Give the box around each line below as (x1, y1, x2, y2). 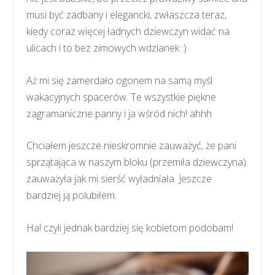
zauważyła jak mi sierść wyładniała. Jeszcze (26, 172, 212, 186)
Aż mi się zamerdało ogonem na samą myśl (26, 73, 213, 87)
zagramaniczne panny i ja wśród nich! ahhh (26, 106, 212, 120)
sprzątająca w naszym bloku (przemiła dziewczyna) (26, 155, 247, 169)
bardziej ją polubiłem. (26, 188, 117, 203)
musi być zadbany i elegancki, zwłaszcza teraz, (26, 8, 227, 22)
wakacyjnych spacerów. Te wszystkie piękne (26, 90, 217, 104)
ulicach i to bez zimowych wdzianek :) (26, 41, 187, 55)
